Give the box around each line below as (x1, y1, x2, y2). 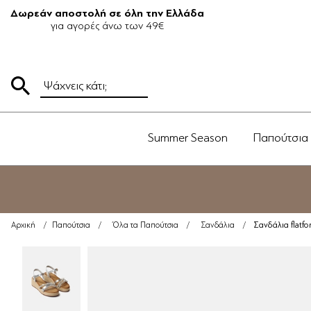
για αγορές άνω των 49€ (51, 19, 164, 32)
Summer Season (148, 131, 228, 144)
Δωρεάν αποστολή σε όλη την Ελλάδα (10, 7, 204, 19)
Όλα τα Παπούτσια (112, 221, 178, 230)
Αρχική (11, 221, 35, 230)
